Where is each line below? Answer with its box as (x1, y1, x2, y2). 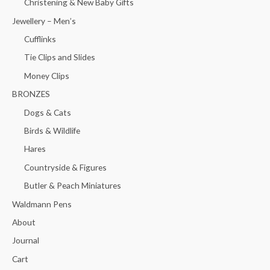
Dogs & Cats (24, 107, 71, 118)
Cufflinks (24, 33, 56, 44)
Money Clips (24, 70, 69, 81)
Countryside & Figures (24, 162, 107, 172)
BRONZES (12, 89, 50, 99)
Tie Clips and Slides (24, 52, 95, 63)
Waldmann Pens (12, 198, 72, 209)
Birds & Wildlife (24, 125, 80, 136)
